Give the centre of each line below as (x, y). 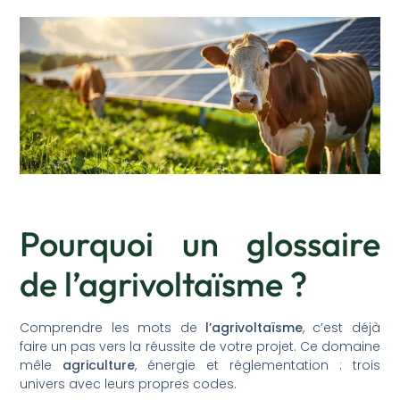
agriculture (99, 365)
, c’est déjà (341, 327)
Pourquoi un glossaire (200, 243)
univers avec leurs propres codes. (129, 383)
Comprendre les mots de (112, 327)
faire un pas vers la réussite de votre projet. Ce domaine (200, 346)
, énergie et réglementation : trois (258, 365)
